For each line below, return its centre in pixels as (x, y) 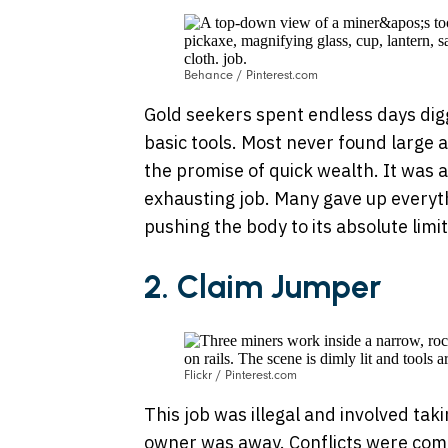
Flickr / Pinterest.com (240, 375)
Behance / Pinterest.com (250, 75)
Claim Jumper (278, 286)
